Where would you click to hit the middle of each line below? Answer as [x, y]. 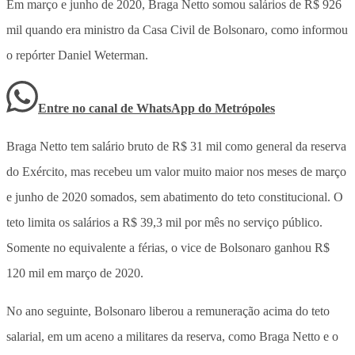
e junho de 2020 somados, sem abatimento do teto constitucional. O [175, 197]
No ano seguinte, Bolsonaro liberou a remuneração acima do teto [168, 311]
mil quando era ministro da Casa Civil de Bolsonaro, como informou [177, 29]
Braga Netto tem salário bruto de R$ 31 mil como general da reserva [176, 146]
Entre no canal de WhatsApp [118, 108]
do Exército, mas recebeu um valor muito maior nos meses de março [176, 171]
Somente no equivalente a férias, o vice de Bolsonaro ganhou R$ [168, 247]
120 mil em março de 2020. [75, 273]
